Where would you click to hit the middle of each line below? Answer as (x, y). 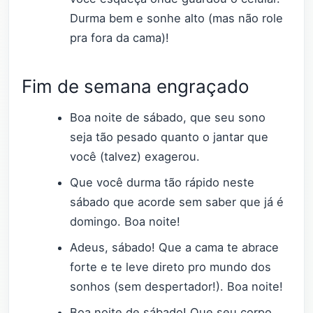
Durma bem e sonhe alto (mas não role (177, 18)
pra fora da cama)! (120, 37)
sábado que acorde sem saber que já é (177, 202)
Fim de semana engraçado (136, 87)
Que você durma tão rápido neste (162, 182)
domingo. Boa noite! (125, 221)
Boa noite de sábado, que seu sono (168, 117)
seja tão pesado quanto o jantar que (169, 137)
